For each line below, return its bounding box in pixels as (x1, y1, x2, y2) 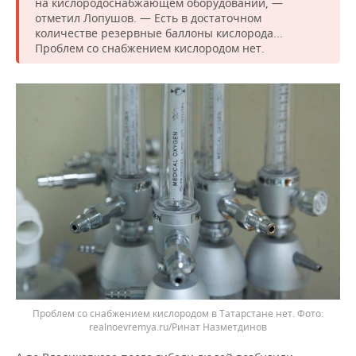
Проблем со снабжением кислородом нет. (35, 40, 265, 56)
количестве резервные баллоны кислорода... (35, 25, 283, 41)
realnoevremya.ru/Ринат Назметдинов (89, 320, 267, 335)
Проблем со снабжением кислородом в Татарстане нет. (33, 307, 297, 321)
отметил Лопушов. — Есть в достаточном (35, 10, 261, 25)
